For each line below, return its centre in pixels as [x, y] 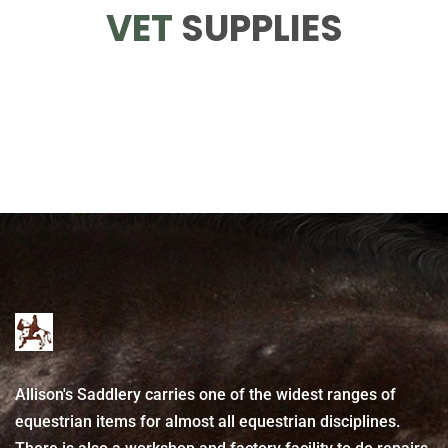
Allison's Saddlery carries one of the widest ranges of [205, 394]
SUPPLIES [261, 28]
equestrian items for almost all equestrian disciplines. [207, 421]
